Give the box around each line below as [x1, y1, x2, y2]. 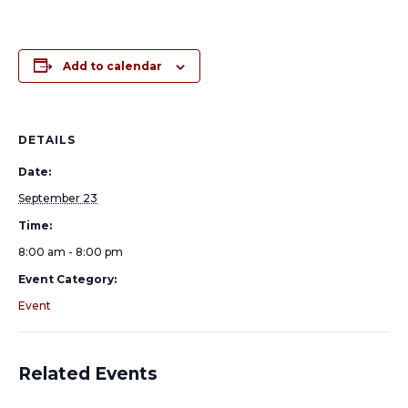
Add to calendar [63, 59, 162, 73]
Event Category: [18, 272, 117, 286]
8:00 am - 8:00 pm [18, 245, 123, 259]
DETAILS [18, 133, 76, 147]
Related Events [18, 363, 158, 384]
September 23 [18, 191, 97, 205]
